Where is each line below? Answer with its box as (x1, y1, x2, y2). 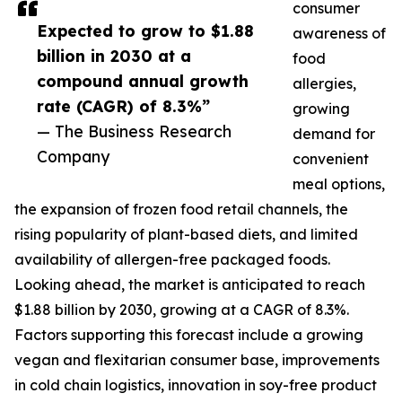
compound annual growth (37, 71, 249, 92)
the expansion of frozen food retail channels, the (14, 200, 348, 219)
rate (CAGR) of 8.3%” (37, 96, 210, 117)
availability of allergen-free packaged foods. (14, 250, 330, 269)
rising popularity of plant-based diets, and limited (14, 225, 358, 244)
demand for (293, 125, 375, 144)
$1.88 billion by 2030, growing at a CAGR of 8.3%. (14, 301, 349, 319)
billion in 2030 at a (37, 46, 191, 66)
